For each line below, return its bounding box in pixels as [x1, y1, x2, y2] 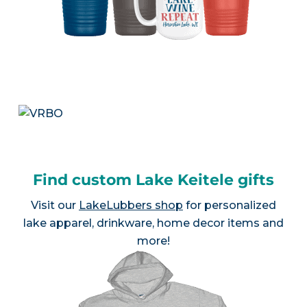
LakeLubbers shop [78, 198, 183, 212]
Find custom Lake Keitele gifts [32, 170, 274, 189]
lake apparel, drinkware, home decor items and [23, 216, 284, 230]
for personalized [182, 198, 276, 212]
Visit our [30, 198, 79, 212]
